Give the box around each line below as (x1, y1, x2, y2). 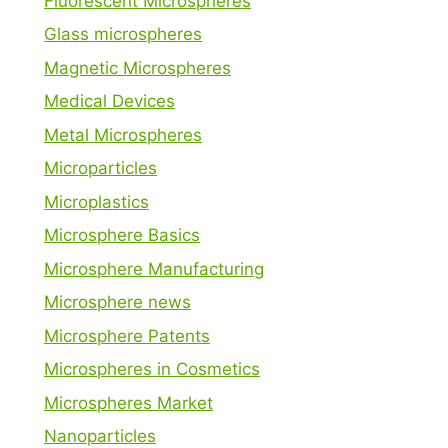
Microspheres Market (44, 392, 213, 413)
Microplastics (44, 191, 149, 212)
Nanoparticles (44, 426, 156, 446)
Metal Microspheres (44, 124, 202, 145)
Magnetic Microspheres (44, 57, 231, 78)
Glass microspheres (44, 24, 202, 44)
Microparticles (44, 158, 157, 178)
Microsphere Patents (44, 325, 210, 346)
